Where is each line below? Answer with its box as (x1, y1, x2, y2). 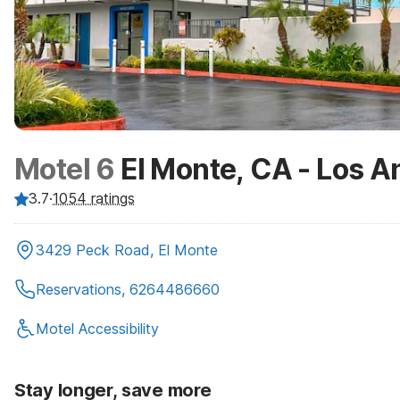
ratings (87, 189, 135, 207)
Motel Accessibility (36, 320, 159, 337)
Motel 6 (14, 152, 115, 187)
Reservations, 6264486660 (36, 280, 220, 298)
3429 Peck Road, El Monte (36, 241, 218, 259)
